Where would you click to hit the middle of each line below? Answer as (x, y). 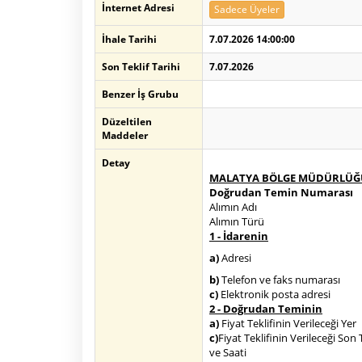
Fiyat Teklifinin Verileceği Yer (288, 323)
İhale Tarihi (129, 39)
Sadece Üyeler (247, 9)
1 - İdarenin (239, 236)
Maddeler (125, 135)
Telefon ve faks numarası (280, 280)
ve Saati (228, 352)
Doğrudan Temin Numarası (281, 192)
